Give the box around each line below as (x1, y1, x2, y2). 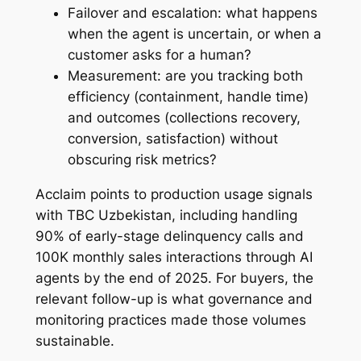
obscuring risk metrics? (67, 151, 217, 168)
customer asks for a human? (67, 46, 251, 63)
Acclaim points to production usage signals (35, 185, 313, 202)
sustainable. (35, 332, 114, 349)
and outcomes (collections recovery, (67, 109, 301, 126)
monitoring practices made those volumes (35, 311, 306, 328)
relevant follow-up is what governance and (35, 290, 313, 307)
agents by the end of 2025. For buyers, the (35, 269, 313, 286)
